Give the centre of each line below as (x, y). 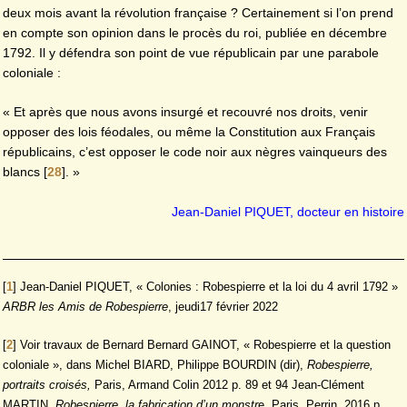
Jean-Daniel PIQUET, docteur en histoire (288, 211)
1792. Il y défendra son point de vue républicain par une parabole (191, 52)
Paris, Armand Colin (147, 384)
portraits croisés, (49, 384)
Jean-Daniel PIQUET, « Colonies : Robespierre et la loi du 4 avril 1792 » (209, 287)
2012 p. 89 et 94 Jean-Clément (283, 384)
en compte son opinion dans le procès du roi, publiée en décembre (195, 32)
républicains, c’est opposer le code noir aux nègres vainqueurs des (195, 152)
